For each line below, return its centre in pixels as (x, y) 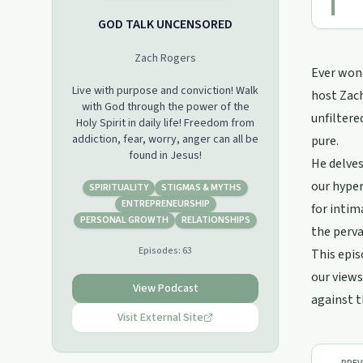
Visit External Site (160, 318)
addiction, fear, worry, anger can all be (165, 139)
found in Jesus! (165, 156)
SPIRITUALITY (119, 188)
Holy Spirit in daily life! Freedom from (165, 123)
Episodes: (160, 251)
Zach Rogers (165, 58)
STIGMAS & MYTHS (201, 188)
